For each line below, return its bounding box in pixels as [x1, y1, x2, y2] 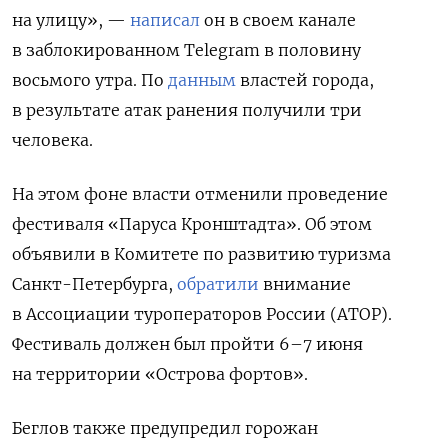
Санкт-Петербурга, [12, 273, 177, 294]
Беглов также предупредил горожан [12, 417, 318, 438]
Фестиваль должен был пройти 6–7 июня [12, 333, 363, 354]
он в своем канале [200, 9, 356, 30]
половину [278, 39, 361, 60]
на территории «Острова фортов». [12, 363, 308, 384]
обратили [177, 273, 259, 294]
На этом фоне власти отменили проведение [12, 183, 388, 204]
